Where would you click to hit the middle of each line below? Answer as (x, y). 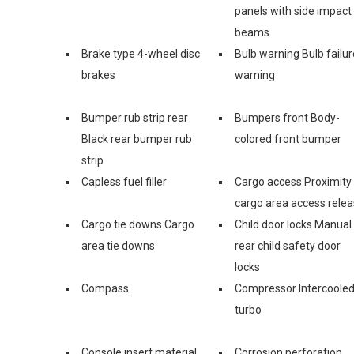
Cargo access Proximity (293, 181)
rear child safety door (288, 245)
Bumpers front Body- (287, 117)
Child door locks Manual (293, 224)
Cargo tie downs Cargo (138, 224)
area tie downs (118, 245)
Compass (105, 288)
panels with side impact (293, 11)
